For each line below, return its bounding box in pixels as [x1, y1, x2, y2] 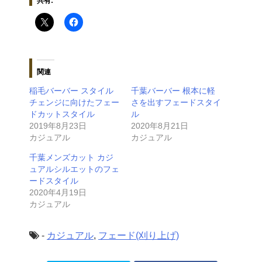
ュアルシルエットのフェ [29, 164, 119, 174]
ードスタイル [29, 175, 78, 185]
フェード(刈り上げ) [98, 230, 179, 240]
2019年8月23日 [29, 120, 87, 130]
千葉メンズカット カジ [29, 152, 113, 162]
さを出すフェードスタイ [131, 97, 221, 107]
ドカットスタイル [29, 109, 95, 119]
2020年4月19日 [29, 187, 87, 197]
